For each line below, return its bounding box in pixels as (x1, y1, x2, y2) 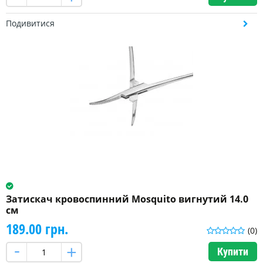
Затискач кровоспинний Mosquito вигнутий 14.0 (6, 193, 248, 206)
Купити (217, 245, 248, 258)
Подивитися (6, 18, 55, 29)
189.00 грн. (6, 219, 68, 239)
